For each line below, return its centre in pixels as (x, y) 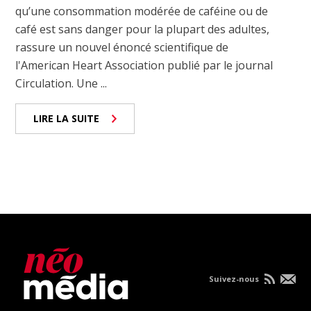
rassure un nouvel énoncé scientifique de (122, 48)
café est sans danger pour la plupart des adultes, (143, 30)
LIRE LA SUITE (67, 119)
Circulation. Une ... (61, 84)
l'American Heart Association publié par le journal (144, 66)
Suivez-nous (235, 279)
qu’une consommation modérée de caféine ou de (142, 11)
